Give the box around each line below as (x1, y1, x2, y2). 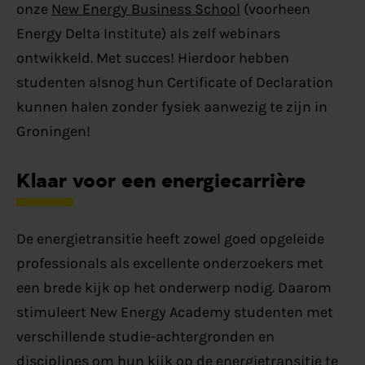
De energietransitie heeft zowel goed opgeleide (15, 229, 324, 248)
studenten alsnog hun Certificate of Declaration (15, 73, 333, 92)
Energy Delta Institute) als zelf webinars (15, 24, 280, 43)
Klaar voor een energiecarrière (15, 163, 306, 193)
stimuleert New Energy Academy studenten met (15, 302, 333, 321)
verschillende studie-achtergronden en (15, 327, 275, 345)
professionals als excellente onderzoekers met (15, 253, 323, 272)
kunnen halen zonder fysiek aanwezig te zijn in (15, 98, 328, 117)
